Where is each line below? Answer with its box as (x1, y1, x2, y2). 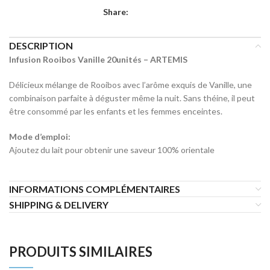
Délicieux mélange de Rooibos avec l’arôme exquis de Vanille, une (9, 80, 252, 90)
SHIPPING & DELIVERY (9, 199, 108, 210)
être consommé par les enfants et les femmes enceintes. (9, 106, 224, 116)
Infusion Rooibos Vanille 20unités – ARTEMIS (9, 54, 187, 64)
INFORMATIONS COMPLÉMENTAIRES (9, 183, 180, 195)
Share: (102, 7, 128, 17)
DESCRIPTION (9, 40, 73, 51)
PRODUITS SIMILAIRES (9, 243, 152, 260)
